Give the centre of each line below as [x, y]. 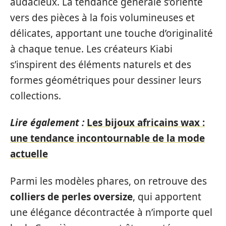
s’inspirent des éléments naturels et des [101, 64]
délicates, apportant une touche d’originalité [111, 33]
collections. [36, 96]
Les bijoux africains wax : [146, 123]
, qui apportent [167, 196]
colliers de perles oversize [71, 196]
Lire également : [47, 123]
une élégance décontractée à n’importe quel [111, 212]
